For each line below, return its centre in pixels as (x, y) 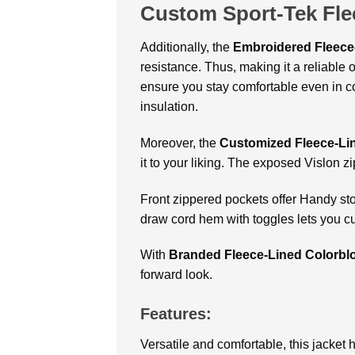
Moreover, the (180, 143)
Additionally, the (187, 47)
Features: (176, 314)
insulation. (171, 106)
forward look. (178, 275)
